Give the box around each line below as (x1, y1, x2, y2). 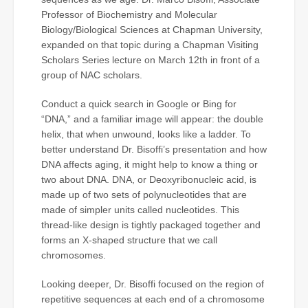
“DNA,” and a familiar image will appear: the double (41, 113, 263, 124)
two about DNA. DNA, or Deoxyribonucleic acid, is (41, 173, 256, 185)
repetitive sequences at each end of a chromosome (41, 293, 265, 305)
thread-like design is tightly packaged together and (41, 219, 261, 230)
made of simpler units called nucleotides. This (41, 203, 239, 215)
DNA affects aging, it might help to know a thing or (41, 158, 258, 170)
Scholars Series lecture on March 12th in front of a (41, 54, 260, 65)
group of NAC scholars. (41, 69, 142, 80)
